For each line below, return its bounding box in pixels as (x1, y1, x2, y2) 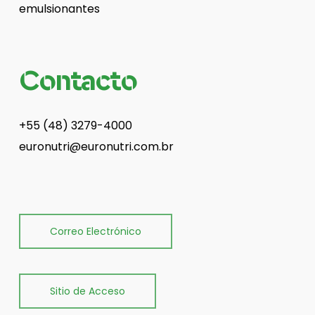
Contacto (18, 67, 136, 96)
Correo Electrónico (50, 224, 142, 239)
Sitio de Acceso (50, 284, 126, 299)
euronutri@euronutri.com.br (18, 139, 174, 155)
